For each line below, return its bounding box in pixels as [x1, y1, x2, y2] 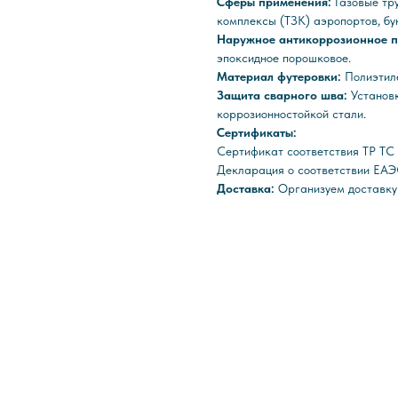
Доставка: [217, 181, 278, 196]
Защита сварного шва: [217, 88, 351, 103]
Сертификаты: [217, 125, 297, 140]
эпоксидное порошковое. [217, 51, 351, 66]
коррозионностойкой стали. [217, 107, 366, 122]
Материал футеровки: [217, 69, 345, 84]
